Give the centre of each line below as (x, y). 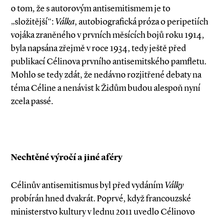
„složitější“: (33, 22)
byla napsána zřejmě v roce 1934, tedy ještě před (98, 48)
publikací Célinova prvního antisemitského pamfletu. (109, 62)
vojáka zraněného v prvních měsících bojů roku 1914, (108, 35)
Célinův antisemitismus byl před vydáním (88, 185)
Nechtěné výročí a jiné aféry (67, 157)
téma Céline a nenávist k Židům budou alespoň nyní (106, 88)
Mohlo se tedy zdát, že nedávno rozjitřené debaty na (106, 75)
